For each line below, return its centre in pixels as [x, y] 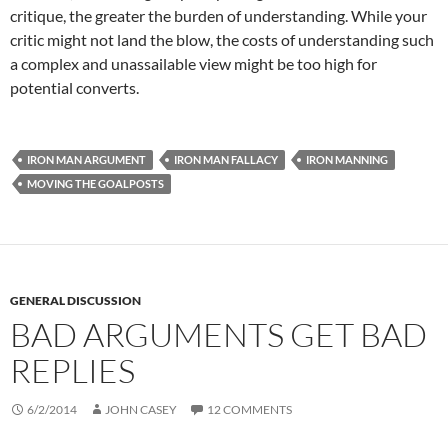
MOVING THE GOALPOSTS [95, 183]
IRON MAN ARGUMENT [86, 159]
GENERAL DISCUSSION [75, 300]
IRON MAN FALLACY [226, 159]
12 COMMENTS [249, 409]
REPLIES [72, 370]
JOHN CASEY [141, 409]
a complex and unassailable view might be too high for [193, 63]
